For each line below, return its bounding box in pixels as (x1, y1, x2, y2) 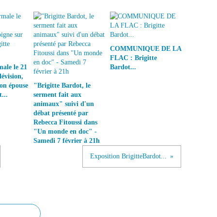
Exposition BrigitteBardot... (90, 152, 167, 160)
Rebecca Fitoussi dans (33, 118, 97, 126)
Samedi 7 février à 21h (33, 137, 100, 144)
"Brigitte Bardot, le (33, 81, 91, 89)
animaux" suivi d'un (33, 100, 94, 108)
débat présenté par (33, 109, 88, 117)
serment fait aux (33, 91, 81, 98)
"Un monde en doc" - (33, 127, 97, 135)
